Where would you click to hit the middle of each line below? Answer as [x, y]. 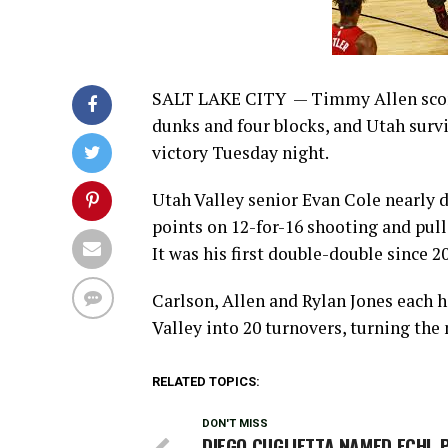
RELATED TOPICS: [206, 381]
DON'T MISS [235, 423]
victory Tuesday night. [240, 152]
